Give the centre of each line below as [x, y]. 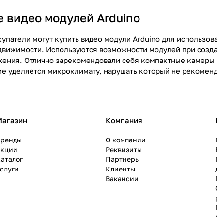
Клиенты [120, 169]
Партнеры [123, 159]
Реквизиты [124, 149]
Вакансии [122, 178]
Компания [124, 120]
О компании [126, 140]
